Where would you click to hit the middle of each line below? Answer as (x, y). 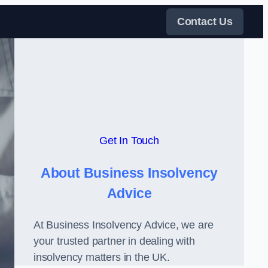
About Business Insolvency (129, 173)
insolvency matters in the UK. (102, 257)
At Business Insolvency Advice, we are (124, 225)
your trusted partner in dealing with (114, 241)
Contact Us (205, 21)
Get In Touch (129, 141)
